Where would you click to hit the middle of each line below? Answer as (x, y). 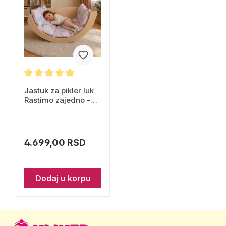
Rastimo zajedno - (57, 100)
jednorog (41, 110)
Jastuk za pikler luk (59, 91)
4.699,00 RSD (55, 143)
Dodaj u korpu (63, 178)
